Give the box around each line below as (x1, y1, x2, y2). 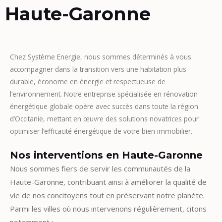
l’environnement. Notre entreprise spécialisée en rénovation (10, 89, 198, 99)
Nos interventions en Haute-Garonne (10, 149, 203, 161)
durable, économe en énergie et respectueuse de (10, 77, 166, 86)
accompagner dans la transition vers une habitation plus (10, 64, 186, 74)
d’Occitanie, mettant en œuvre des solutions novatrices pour (10, 114, 199, 123)
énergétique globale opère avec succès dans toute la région (10, 102, 198, 111)
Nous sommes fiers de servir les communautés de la (10, 163, 190, 173)
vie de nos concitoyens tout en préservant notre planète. (10, 190, 205, 200)
